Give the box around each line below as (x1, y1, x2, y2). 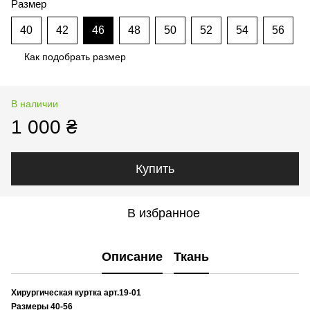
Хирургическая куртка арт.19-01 (11, 287, 141, 298)
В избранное (127, 206, 200, 220)
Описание (101, 250, 163, 264)
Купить (136, 161, 174, 176)
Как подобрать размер (24, 51, 126, 62)
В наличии (11, 98, 58, 109)
